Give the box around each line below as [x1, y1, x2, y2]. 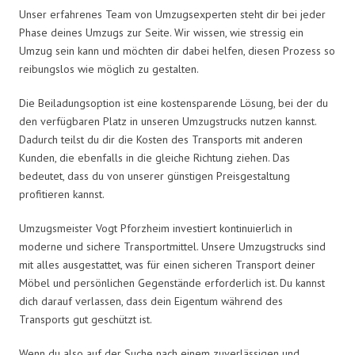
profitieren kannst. [19, 186, 105, 201]
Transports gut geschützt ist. [19, 311, 152, 326]
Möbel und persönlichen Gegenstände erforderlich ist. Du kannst [19, 275, 325, 290]
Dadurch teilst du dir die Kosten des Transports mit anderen [19, 132, 303, 147]
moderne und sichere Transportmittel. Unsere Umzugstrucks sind [19, 239, 326, 254]
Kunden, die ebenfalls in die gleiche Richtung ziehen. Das [19, 150, 290, 165]
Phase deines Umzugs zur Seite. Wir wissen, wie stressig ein [19, 25, 303, 40]
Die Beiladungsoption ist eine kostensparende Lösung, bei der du [19, 95, 328, 110]
